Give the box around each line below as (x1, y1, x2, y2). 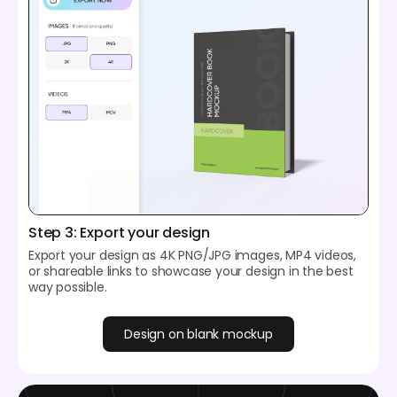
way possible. (28, 278, 107, 297)
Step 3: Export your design (28, 222, 211, 244)
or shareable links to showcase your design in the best (28, 262, 354, 281)
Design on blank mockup (124, 324, 273, 343)
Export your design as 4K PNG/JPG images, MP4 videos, (28, 246, 357, 265)
